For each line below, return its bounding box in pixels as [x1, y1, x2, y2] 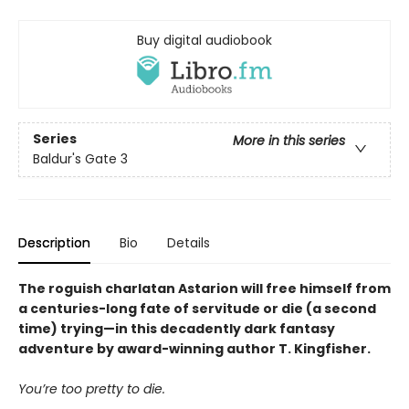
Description [18, 233, 90, 252]
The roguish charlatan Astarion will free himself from [18, 278, 391, 298]
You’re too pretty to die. [18, 379, 165, 398]
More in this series [233, 131, 345, 151]
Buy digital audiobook [137, 31, 272, 50]
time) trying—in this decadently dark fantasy [18, 319, 335, 338]
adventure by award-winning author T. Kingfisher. [18, 339, 371, 358]
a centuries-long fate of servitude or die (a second [18, 299, 376, 318]
